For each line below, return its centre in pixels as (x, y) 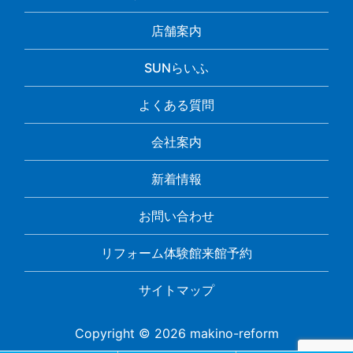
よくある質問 (176, 104)
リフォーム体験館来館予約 (176, 253)
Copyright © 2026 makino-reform (176, 333)
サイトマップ (176, 290)
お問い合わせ (176, 216)
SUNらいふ (176, 67)
